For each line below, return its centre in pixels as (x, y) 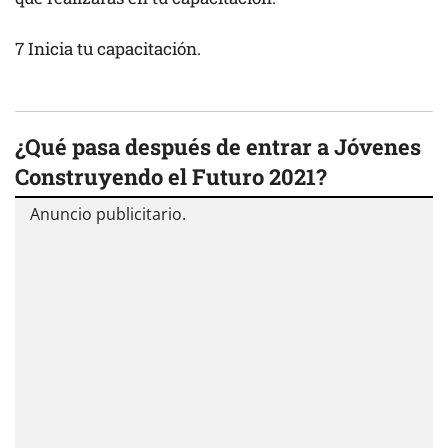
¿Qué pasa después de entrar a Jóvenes (218, 146)
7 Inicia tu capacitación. (108, 48)
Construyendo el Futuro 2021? (171, 176)
